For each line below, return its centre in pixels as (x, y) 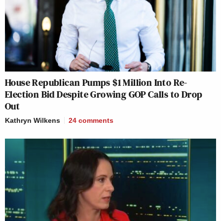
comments (96, 120)
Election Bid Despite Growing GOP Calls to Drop (104, 94)
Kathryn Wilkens (33, 120)
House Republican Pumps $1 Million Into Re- (96, 82)
